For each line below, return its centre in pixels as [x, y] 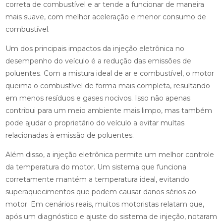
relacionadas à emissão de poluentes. [69, 136]
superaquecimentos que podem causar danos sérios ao [101, 192]
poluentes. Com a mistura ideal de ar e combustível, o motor [110, 74]
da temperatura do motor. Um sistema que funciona [96, 167]
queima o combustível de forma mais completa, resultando [108, 86]
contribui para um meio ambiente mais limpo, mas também [109, 111]
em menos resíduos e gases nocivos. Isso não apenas [98, 98]
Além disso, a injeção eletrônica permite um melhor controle [110, 155]
